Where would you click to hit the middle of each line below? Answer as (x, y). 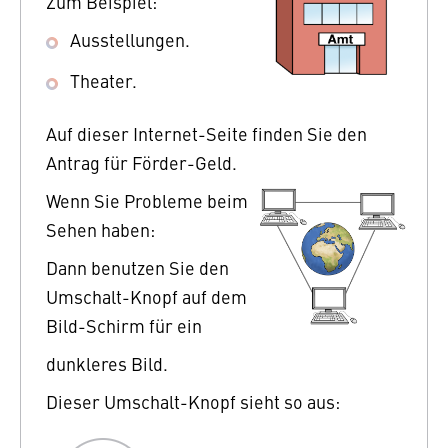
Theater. (103, 80)
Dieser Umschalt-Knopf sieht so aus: (193, 401)
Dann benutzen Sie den (137, 267)
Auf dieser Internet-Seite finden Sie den (206, 133)
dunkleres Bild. (107, 363)
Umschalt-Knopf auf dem (146, 296)
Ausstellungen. (130, 39)
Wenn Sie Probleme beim (147, 200)
